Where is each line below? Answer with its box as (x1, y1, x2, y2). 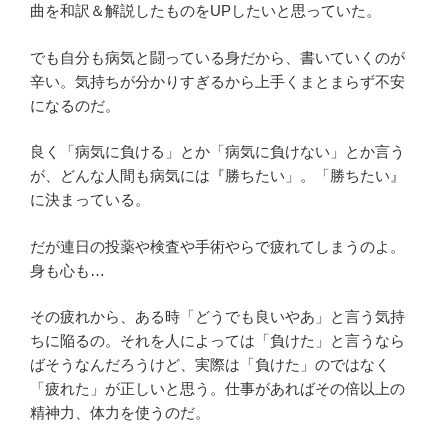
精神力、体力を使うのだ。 (30, 404, 210, 421)
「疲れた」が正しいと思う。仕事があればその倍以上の (30, 380, 405, 397)
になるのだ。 (30, 96, 120, 114)
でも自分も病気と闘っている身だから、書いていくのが (30, 48, 405, 66)
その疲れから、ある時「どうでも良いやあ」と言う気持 (30, 308, 405, 325)
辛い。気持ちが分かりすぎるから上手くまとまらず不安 (30, 72, 405, 90)
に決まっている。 (30, 191, 150, 208)
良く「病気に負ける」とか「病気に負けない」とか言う (30, 143, 405, 160)
